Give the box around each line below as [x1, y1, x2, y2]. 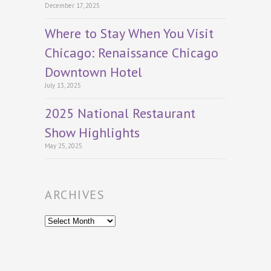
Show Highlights [45, 123, 140, 141]
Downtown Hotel [45, 63, 142, 80]
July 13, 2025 [45, 80, 81, 90]
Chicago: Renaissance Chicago [45, 44, 218, 61]
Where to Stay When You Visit [45, 24, 214, 42]
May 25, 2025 [45, 141, 82, 150]
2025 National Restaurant [45, 104, 195, 122]
